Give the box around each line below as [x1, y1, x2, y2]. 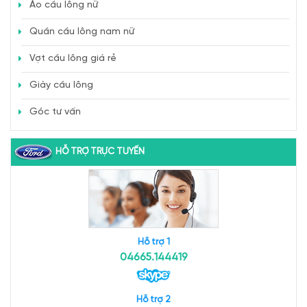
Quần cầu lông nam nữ [29, 26, 134, 37]
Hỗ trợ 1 [137, 237, 170, 247]
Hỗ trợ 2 [136, 295, 171, 304]
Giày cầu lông [29, 79, 93, 90]
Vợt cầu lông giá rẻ [29, 53, 116, 64]
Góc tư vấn [29, 106, 81, 117]
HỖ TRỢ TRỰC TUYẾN [56, 147, 145, 156]
